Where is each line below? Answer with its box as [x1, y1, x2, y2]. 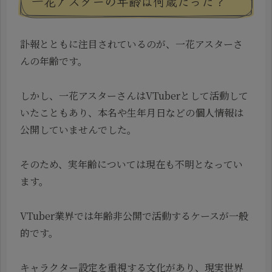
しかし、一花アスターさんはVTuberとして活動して [20, 89, 248, 103]
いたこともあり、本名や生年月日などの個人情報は [20, 106, 243, 120]
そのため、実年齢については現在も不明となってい [20, 157, 243, 172]
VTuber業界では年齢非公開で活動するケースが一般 [20, 208, 248, 223]
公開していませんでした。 [20, 123, 137, 137]
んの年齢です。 [20, 54, 87, 69]
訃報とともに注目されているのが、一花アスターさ [20, 37, 243, 52]
